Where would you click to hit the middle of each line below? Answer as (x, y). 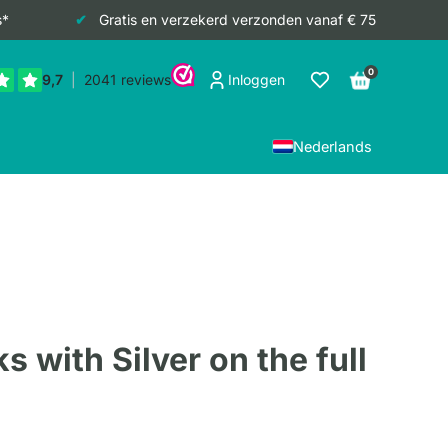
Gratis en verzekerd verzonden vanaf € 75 (237, 19)
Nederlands (332, 146)
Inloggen (256, 79)
